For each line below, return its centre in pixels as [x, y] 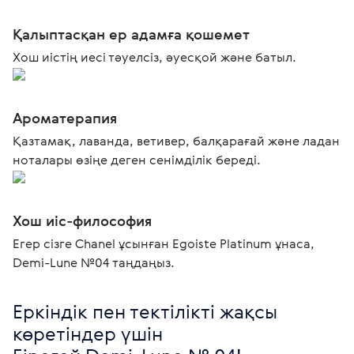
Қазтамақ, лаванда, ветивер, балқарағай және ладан [176, 141]
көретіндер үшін [88, 333]
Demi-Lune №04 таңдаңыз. [94, 262]
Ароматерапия [65, 118]
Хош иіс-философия [82, 220]
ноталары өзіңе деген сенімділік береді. [137, 160]
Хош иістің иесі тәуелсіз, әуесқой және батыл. [154, 57]
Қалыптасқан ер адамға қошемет [131, 34]
